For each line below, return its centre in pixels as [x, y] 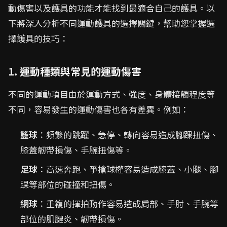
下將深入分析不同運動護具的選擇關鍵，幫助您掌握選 [111, 23]
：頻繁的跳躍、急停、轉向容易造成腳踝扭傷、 [128, 135]
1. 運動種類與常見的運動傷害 [75, 71]
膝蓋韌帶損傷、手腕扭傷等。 [76, 150]
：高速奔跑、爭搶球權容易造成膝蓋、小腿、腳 [128, 169]
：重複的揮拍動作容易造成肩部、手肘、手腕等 [128, 203]
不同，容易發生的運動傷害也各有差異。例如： [99, 109]
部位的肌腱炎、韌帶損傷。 [72, 219]
